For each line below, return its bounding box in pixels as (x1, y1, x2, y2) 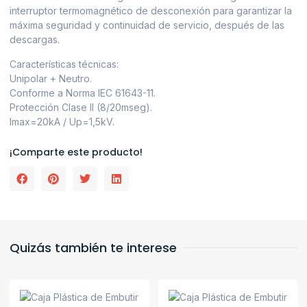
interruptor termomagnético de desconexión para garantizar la (10, 5, 292, 17)
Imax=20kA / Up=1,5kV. (10, 115, 114, 127)
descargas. (10, 34, 60, 46)
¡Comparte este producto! (10, 145, 143, 160)
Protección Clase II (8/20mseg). (10, 101, 152, 113)
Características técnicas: (10, 58, 119, 70)
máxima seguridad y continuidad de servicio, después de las (10, 19, 284, 32)
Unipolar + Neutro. (10, 72, 92, 84)
